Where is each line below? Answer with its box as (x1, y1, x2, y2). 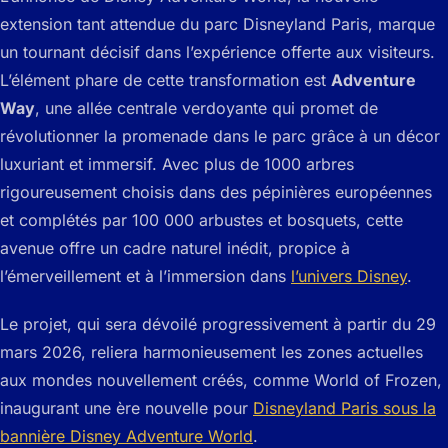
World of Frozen (314, 370, 437, 391)
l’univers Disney (291, 266, 407, 287)
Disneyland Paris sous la (253, 398, 436, 419)
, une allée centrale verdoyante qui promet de (35, 98, 378, 119)
